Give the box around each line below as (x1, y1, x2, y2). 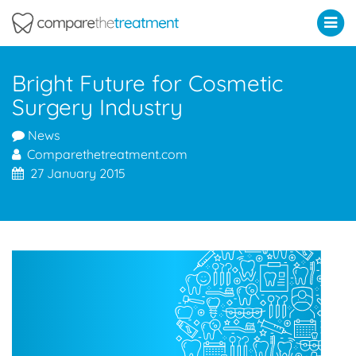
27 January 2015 (24, 165, 126, 182)
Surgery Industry (12, 93, 183, 122)
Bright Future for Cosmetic (12, 69, 283, 98)
